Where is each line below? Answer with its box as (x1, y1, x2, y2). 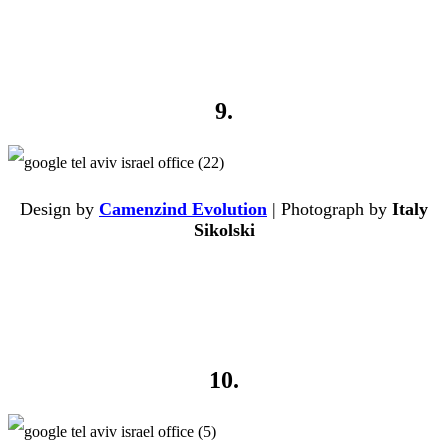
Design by (20, 199, 99, 220)
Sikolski (193, 220, 255, 241)
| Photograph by (267, 199, 392, 220)
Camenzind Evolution (99, 199, 267, 220)
